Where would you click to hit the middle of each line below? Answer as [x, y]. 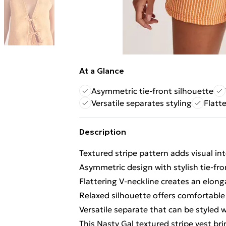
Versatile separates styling [142, 103]
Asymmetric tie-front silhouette [152, 91]
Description [103, 132]
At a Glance [102, 71]
